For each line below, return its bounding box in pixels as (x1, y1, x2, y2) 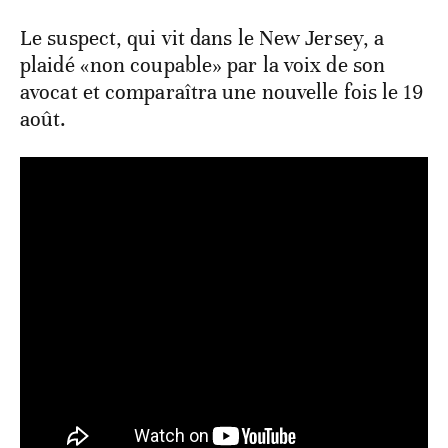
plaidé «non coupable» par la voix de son (20, 51, 386, 78)
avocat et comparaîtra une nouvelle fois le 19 (20, 78, 424, 105)
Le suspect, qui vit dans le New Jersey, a (20, 24, 385, 51)
